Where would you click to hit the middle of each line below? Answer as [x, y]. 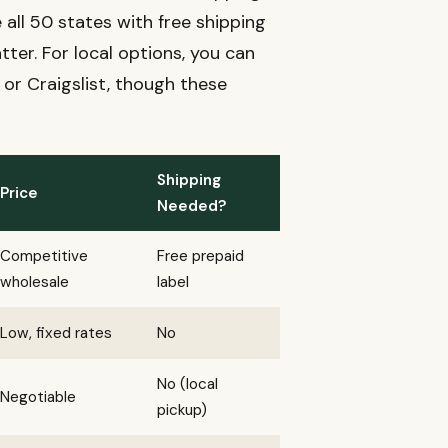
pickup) [182, 409]
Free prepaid [200, 255]
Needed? [192, 205]
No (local [187, 383]
